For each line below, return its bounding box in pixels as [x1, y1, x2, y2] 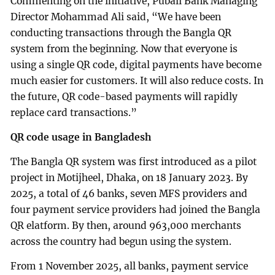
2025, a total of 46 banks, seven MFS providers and [10, 188, 248, 200]
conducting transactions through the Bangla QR [10, 27, 232, 39]
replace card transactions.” [10, 107, 137, 119]
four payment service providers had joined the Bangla [10, 204, 261, 216]
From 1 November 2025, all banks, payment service [10, 260, 249, 273]
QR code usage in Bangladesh [10, 131, 152, 144]
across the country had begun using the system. [10, 236, 232, 248]
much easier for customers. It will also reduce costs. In [10, 75, 264, 87]
